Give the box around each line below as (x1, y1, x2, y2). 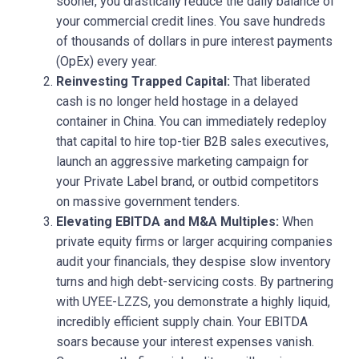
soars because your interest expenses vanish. (56, 333, 314, 349)
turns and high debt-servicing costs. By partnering (56, 273, 333, 289)
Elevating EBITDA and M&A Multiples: (56, 213, 279, 229)
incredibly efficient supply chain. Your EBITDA (56, 313, 308, 329)
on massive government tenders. (56, 193, 240, 209)
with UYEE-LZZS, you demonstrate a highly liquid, (56, 293, 330, 309)
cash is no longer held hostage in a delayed (56, 93, 298, 109)
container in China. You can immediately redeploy (56, 113, 327, 129)
